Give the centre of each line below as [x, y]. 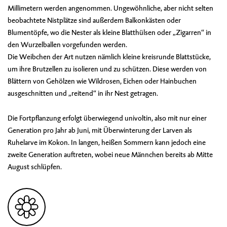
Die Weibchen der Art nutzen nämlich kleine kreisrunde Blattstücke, [109, 56]
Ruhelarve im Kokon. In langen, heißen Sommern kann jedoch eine [107, 142]
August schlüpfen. [35, 166]
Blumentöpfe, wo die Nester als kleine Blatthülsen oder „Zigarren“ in [109, 32]
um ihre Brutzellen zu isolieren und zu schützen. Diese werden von [107, 69]
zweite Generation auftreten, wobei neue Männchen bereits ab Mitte [110, 154]
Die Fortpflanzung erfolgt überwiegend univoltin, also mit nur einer [107, 118]
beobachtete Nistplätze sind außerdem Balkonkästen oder [94, 20]
